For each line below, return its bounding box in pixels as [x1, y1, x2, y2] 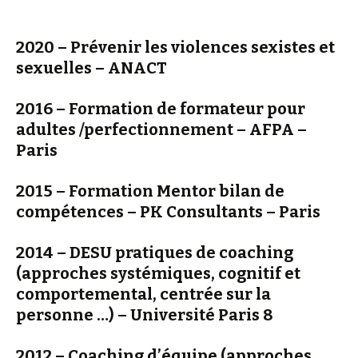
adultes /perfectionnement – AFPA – [16, 119, 307, 139]
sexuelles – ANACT [16, 58, 167, 78]
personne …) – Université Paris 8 [16, 304, 273, 324]
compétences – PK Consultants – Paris [16, 201, 320, 221]
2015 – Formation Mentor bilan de [16, 181, 284, 201]
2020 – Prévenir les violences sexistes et [16, 37, 335, 57]
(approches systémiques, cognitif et [16, 263, 300, 283]
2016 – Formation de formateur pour [16, 98, 305, 118]
